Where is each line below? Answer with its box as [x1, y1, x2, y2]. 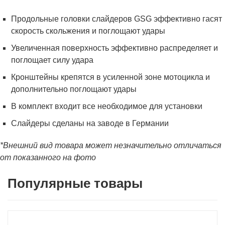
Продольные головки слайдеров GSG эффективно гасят [11, 15, 222, 23]
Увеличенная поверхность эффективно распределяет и [11, 44, 218, 52]
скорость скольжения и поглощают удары [11, 27, 166, 35]
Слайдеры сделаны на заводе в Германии [11, 119, 169, 128]
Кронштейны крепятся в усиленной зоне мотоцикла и [11, 73, 210, 81]
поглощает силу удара [11, 56, 94, 64]
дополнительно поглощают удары [11, 85, 137, 93]
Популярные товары [8, 176, 143, 190]
